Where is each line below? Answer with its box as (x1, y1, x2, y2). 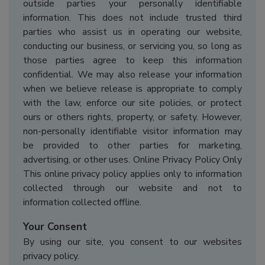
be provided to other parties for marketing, (23, 139, 242, 153)
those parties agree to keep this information (23, 54, 242, 67)
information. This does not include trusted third (23, 11, 242, 25)
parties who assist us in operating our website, (23, 25, 242, 39)
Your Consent (23, 220, 87, 234)
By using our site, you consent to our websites (23, 235, 242, 249)
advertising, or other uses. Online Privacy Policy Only (23, 153, 242, 167)
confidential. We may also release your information (23, 68, 242, 82)
